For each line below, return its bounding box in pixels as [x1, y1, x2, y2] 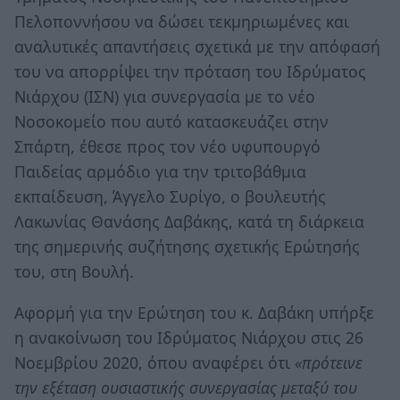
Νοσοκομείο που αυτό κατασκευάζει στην [14, 110, 329, 132]
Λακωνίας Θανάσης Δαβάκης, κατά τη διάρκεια [14, 210, 364, 232]
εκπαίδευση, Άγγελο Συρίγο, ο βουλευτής [14, 185, 326, 207]
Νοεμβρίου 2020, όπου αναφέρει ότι [14, 351, 295, 373]
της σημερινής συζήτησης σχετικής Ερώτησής [14, 235, 360, 257]
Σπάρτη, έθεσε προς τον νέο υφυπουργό [14, 135, 321, 157]
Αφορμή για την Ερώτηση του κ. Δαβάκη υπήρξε [14, 301, 374, 323]
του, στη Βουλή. [14, 260, 134, 282]
